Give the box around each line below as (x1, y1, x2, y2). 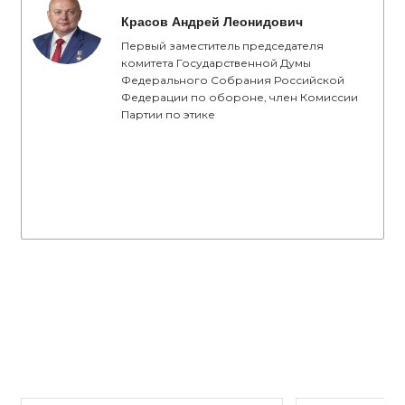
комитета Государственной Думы (121, 56, 311, 70)
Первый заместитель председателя (121, 39, 324, 52)
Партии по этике (121, 108, 215, 121)
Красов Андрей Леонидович (121, 14, 303, 29)
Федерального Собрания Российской (121, 73, 344, 87)
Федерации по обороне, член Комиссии (121, 90, 358, 104)
